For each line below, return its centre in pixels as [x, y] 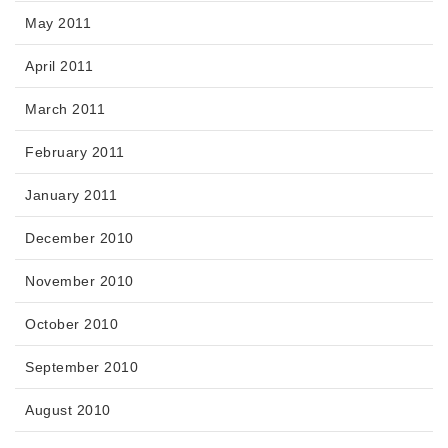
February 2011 [75, 151]
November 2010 [79, 280]
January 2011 [71, 194]
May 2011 [58, 22]
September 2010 [81, 366]
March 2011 [65, 108]
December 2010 [79, 237]
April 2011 [59, 65]
